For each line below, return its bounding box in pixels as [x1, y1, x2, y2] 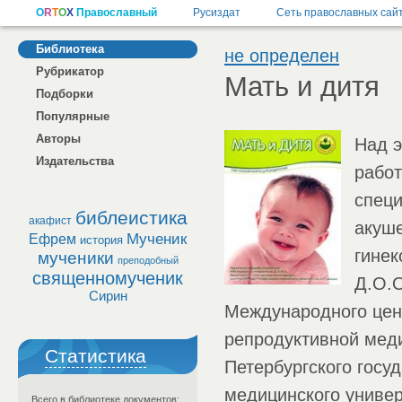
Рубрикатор [36, 65, 104, 78]
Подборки [36, 87, 93, 100]
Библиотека [36, 42, 104, 56]
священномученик [32, 268, 183, 288]
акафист [28, 214, 72, 227]
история [80, 233, 123, 247]
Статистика [45, 345, 146, 367]
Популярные [36, 109, 109, 123]
